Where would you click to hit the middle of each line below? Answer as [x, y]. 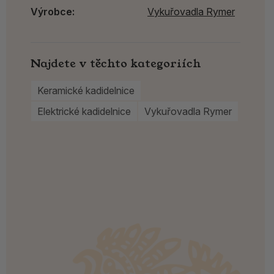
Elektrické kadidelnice [84, 112]
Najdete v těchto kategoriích [116, 63]
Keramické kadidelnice [86, 91]
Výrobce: [53, 11]
